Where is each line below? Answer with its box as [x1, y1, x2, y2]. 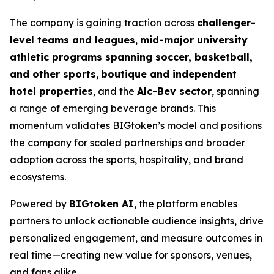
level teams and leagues [10, 34, 135, 46]
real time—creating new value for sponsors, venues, [10, 249, 252, 261]
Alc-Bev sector [137, 85, 212, 97]
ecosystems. [10, 171, 66, 183]
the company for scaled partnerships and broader [10, 136, 245, 149]
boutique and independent [101, 68, 237, 80]
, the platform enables [134, 198, 237, 210]
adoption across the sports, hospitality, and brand [10, 154, 243, 166]
